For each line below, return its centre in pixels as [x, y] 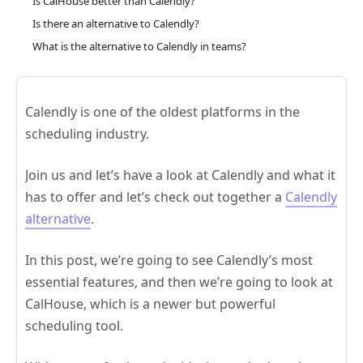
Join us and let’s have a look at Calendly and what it [180, 175]
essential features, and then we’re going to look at [179, 282]
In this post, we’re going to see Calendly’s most [169, 260]
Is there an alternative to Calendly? [116, 23]
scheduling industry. [87, 133]
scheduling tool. [74, 325]
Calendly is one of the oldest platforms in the [162, 111]
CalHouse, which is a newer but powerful [150, 303]
